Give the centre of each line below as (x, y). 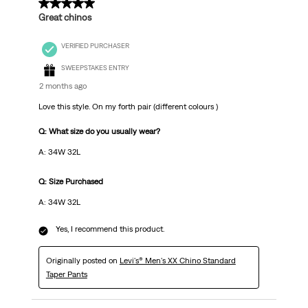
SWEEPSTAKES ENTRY (95, 68)
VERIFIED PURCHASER (95, 45)
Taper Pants (66, 275)
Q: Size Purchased (70, 182)
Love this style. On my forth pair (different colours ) (128, 107)
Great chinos (65, 18)
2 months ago (63, 86)
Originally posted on (82, 261)
